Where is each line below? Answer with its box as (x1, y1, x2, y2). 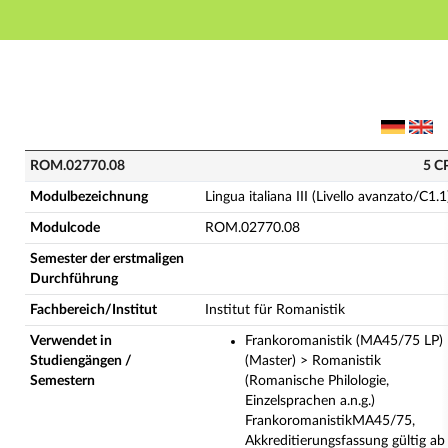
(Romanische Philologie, (245, 374, 389, 388)
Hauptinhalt (172, 55, 247, 69)
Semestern (30, 374, 95, 388)
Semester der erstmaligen (30, 252, 184, 266)
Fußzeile (172, 75, 222, 89)
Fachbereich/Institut (30, 303, 157, 317)
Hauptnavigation (172, 35, 276, 49)
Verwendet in (30, 334, 112, 348)
